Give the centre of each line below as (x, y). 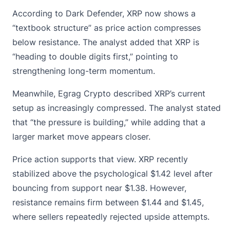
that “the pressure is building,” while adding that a (109, 122)
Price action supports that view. (75, 159)
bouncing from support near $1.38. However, (99, 188)
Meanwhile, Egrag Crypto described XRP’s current (109, 93)
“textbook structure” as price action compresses (107, 27)
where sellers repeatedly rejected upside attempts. (111, 216)
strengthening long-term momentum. (84, 71)
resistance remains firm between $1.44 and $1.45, (108, 202)
